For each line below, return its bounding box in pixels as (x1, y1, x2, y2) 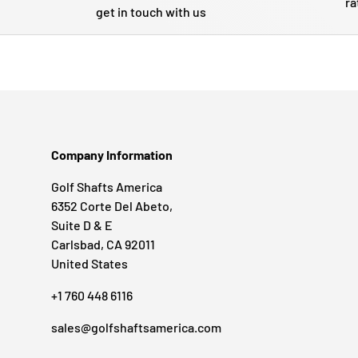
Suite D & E (51, 217, 113, 233)
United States (51, 256, 128, 272)
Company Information (51, 147, 173, 163)
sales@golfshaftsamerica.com (51, 320, 221, 336)
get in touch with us (96, 3, 206, 19)
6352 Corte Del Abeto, (51, 198, 173, 214)
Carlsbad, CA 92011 (51, 237, 155, 253)
